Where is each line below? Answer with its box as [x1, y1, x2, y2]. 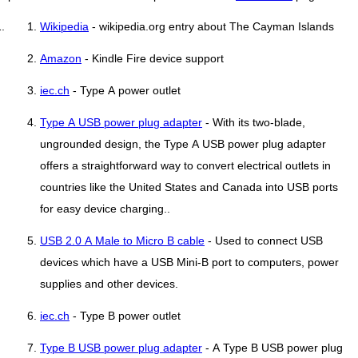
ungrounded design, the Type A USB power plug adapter [40, 138, 326, 150]
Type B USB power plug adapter [40, 342, 202, 354]
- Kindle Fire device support [82, 53, 224, 65]
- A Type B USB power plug [202, 342, 343, 354]
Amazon [40, 53, 82, 65]
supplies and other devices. [40, 278, 178, 290]
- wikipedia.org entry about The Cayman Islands [89, 21, 334, 33]
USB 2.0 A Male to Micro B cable [40, 235, 205, 247]
